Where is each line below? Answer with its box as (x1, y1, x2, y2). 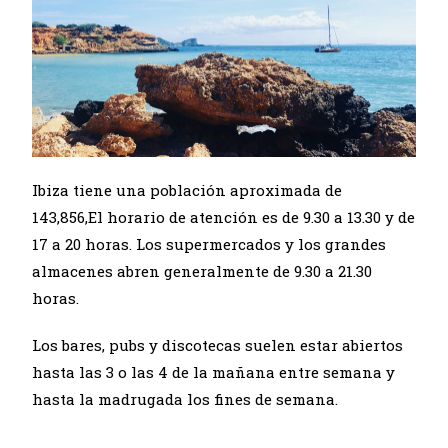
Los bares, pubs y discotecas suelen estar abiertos (32, 334, 404, 355)
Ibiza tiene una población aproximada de (32, 179, 343, 200)
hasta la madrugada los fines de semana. (32, 388, 339, 409)
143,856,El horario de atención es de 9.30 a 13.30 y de (32, 206, 416, 227)
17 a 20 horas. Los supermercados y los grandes (32, 233, 387, 254)
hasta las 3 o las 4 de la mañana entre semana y (32, 361, 396, 382)
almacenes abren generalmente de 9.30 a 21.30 (32, 260, 373, 281)
